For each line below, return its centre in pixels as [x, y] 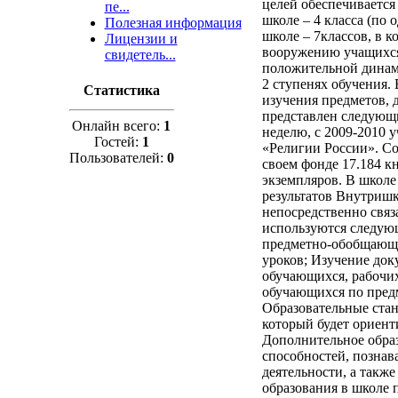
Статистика [121, 90]
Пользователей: [118, 158]
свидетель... [140, 55]
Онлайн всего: [118, 126]
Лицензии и [141, 39]
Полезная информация [173, 23]
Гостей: [118, 142]
